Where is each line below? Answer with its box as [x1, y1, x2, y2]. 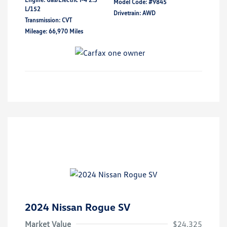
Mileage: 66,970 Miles [25, 27, 83, 35]
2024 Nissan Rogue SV [25, 200, 130, 213]
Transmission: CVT [25, 16, 72, 24]
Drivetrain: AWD [113, 9, 156, 17]
